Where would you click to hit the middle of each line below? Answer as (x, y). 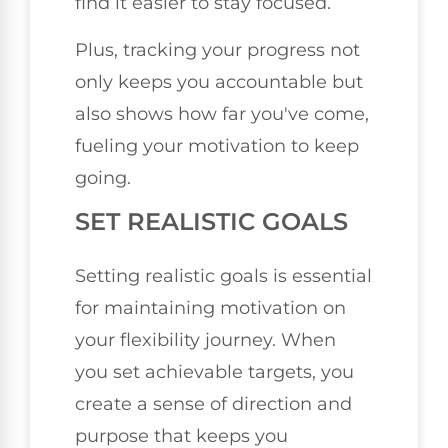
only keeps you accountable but (219, 81)
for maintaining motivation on (210, 308)
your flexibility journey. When (205, 340)
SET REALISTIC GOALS (211, 222)
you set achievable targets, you (214, 372)
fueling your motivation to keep (217, 145)
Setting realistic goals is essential (223, 276)
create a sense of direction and (213, 404)
